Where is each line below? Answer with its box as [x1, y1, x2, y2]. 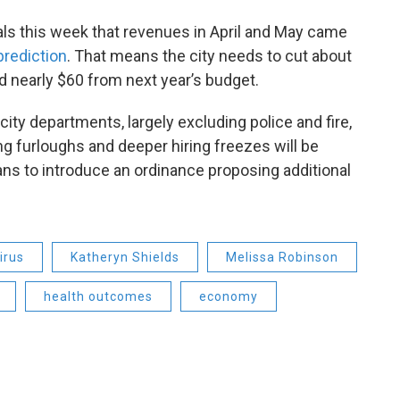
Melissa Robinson [226, 250, 338, 265]
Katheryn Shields [71, 250, 179, 265]
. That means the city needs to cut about [67, 46, 352, 66]
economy [199, 289, 258, 304]
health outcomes [44, 289, 153, 304]
